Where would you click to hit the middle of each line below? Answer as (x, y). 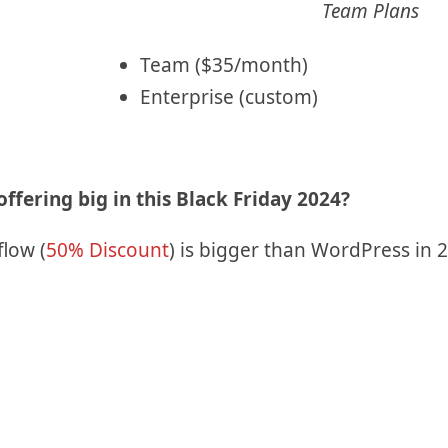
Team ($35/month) (224, 65)
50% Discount (107, 250)
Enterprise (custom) (229, 97)
